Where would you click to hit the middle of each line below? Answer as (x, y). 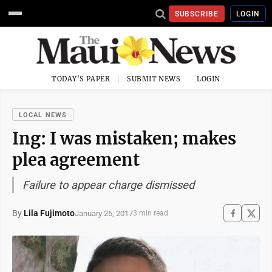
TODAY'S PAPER (81, 79)
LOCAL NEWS (43, 115)
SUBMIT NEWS (154, 79)
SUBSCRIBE (197, 14)
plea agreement (76, 160)
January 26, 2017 (104, 213)
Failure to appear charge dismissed (108, 185)
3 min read (151, 213)
